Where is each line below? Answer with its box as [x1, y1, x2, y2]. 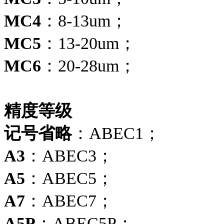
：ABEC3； [25, 146, 113, 165]
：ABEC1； [72, 123, 160, 142]
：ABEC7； [25, 191, 113, 210]
